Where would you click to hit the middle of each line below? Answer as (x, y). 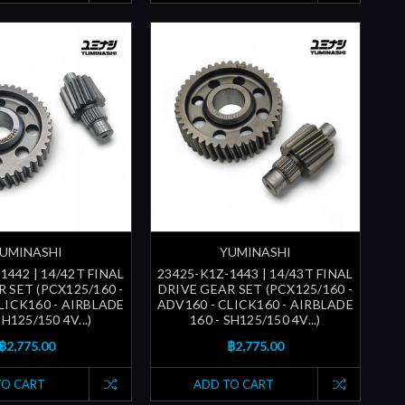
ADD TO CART (234, 385)
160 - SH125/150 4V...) (255, 320)
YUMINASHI (255, 252)
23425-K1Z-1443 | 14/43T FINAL (255, 274)
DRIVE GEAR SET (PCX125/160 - (255, 289)
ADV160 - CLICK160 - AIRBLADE (255, 305)
